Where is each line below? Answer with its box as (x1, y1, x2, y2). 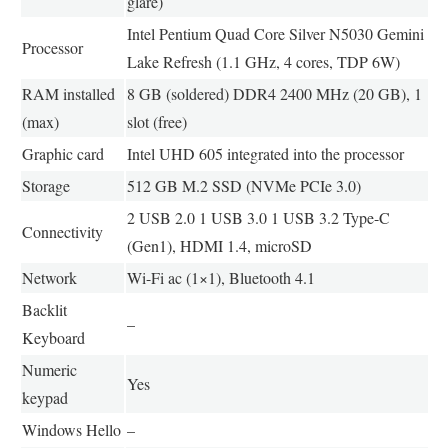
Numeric (21, 359, 77, 381)
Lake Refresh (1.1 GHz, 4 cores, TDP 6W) (126, 51, 400, 73)
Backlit (21, 299, 67, 321)
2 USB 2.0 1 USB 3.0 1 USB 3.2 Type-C (126, 207, 390, 229)
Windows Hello (21, 419, 121, 441)
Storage (21, 175, 70, 197)
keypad (21, 387, 68, 409)
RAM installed (21, 83, 115, 105)
